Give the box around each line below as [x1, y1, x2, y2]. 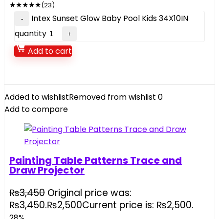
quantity [15, 28, 46, 39]
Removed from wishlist [69, 91, 156, 103]
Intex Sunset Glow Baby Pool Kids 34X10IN [31, 13, 188, 24]
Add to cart [26, 45, 72, 57]
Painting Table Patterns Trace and [9, 153, 182, 167]
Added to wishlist [4, 91, 69, 103]
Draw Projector [9, 163, 85, 177]
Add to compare [4, 104, 68, 115]
